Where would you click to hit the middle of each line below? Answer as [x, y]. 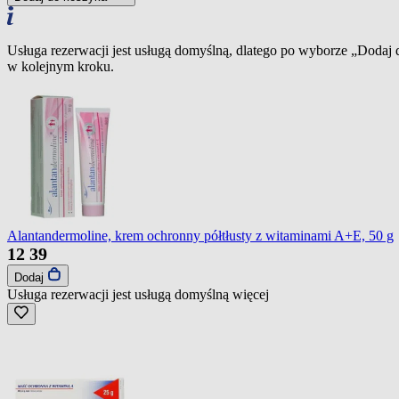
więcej [251, 294]
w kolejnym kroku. [61, 66]
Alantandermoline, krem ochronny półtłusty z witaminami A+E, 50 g [200, 235]
